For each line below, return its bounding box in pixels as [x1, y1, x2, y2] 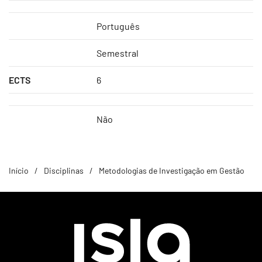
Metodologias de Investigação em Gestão [99, 166, 244, 175]
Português [96, 20, 140, 32]
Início [9, 166, 29, 175]
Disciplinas [44, 166, 84, 175]
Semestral [96, 47, 139, 58]
